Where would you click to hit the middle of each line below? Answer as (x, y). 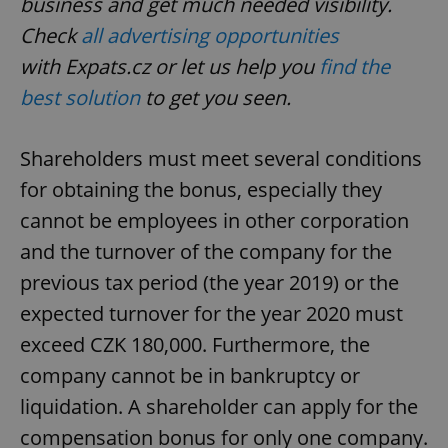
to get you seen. (218, 97)
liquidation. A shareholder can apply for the (219, 406)
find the (354, 66)
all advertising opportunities (210, 35)
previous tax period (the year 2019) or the (209, 282)
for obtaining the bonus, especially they (201, 189)
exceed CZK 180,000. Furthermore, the (195, 344)
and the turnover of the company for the (206, 251)
